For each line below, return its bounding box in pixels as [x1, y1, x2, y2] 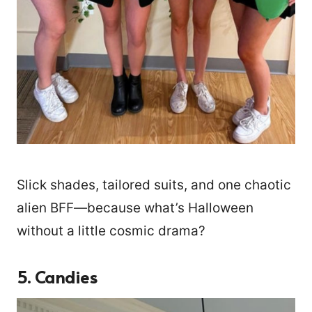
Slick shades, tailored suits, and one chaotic [17, 176, 291, 193]
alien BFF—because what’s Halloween [17, 199, 253, 216]
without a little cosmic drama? [17, 222, 205, 239]
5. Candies [17, 265, 97, 288]
